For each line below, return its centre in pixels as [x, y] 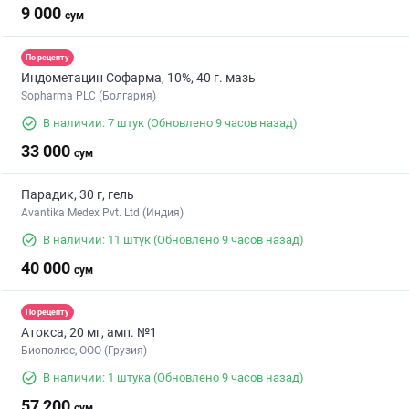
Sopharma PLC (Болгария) [89, 96]
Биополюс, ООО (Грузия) [84, 351]
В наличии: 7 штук [94, 123]
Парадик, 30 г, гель [78, 195]
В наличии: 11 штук [97, 240]
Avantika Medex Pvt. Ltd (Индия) [102, 213]
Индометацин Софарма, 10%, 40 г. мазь [138, 78]
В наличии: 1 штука [97, 378]
